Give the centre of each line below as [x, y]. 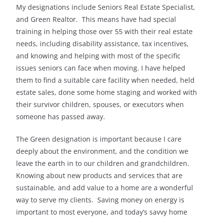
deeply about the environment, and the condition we [102, 151]
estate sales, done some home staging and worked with [107, 92]
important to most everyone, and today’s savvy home [102, 212]
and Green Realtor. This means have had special [96, 19]
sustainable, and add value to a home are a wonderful [105, 188]
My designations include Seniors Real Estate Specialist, [106, 7]
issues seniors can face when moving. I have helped [101, 68]
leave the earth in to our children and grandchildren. [104, 163]
